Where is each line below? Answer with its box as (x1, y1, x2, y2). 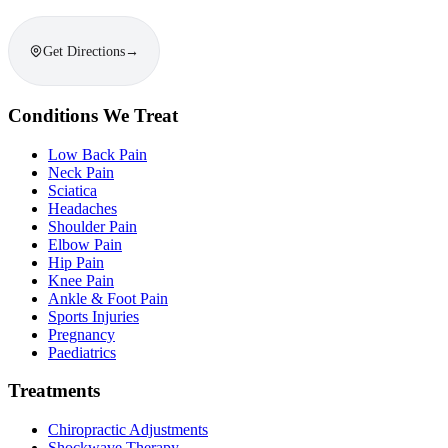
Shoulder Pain (48, 217, 137, 235)
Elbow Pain (48, 235, 122, 253)
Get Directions (43, 43, 125, 59)
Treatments (8, 380, 100, 402)
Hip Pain (48, 253, 104, 271)
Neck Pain (48, 163, 114, 181)
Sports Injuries (48, 307, 139, 325)
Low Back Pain (48, 145, 147, 163)
